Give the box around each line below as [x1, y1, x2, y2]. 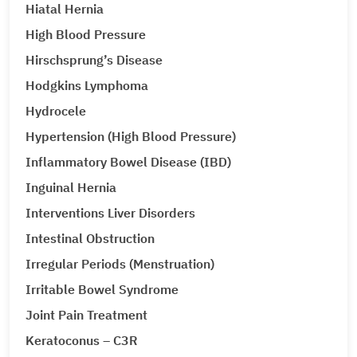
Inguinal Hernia [25, 179, 116, 195]
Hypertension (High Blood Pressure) [25, 128, 236, 144]
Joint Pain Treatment [25, 307, 147, 323]
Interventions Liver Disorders [25, 205, 195, 221]
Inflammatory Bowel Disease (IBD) [25, 154, 231, 170]
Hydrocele [25, 103, 86, 119]
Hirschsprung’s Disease [25, 52, 163, 68]
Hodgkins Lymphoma [25, 77, 148, 93]
